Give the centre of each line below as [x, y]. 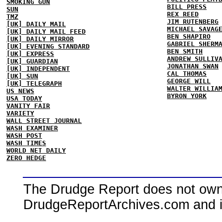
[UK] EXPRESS [30, 54]
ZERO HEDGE [26, 158]
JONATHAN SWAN [193, 66]
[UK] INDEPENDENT [38, 68]
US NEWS [20, 91]
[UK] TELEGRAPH [34, 83]
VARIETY [20, 113]
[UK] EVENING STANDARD [48, 46]
